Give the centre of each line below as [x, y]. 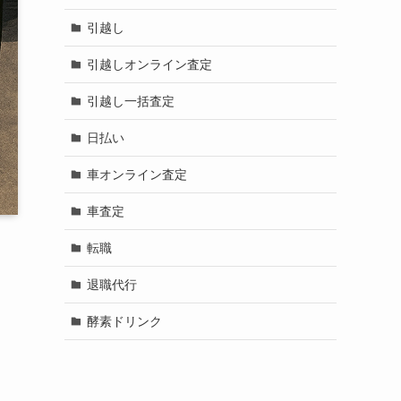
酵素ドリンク [124, 321]
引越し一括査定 [130, 101]
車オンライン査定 [137, 174]
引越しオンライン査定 [149, 64]
